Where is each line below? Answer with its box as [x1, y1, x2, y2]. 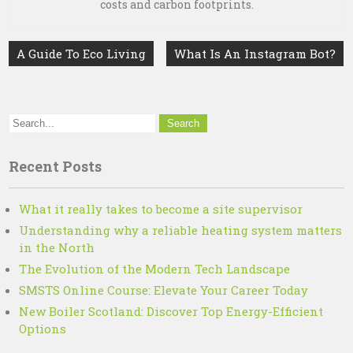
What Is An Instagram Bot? [174, 45, 336, 61]
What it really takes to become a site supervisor [19, 200, 303, 217]
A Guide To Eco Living [17, 45, 147, 61]
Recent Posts [9, 156, 102, 176]
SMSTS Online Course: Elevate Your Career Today [19, 281, 309, 298]
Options [19, 320, 67, 336]
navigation [8, 63, 106, 87]
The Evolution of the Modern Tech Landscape [19, 260, 291, 277]
